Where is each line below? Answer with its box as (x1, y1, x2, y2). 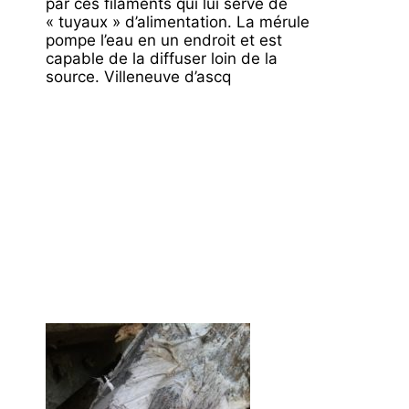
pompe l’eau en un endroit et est (46, 31, 282, 49)
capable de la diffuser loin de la (46, 49, 278, 68)
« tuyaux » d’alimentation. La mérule (46, 13, 309, 31)
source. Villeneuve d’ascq (46, 68, 231, 86)
